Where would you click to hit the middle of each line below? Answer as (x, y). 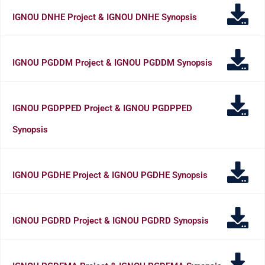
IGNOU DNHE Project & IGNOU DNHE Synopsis (105, 17)
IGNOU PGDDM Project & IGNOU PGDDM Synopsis (112, 62)
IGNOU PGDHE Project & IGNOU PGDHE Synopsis (110, 175)
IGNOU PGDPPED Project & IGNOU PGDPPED (102, 108)
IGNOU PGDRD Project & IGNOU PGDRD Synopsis (111, 220)
